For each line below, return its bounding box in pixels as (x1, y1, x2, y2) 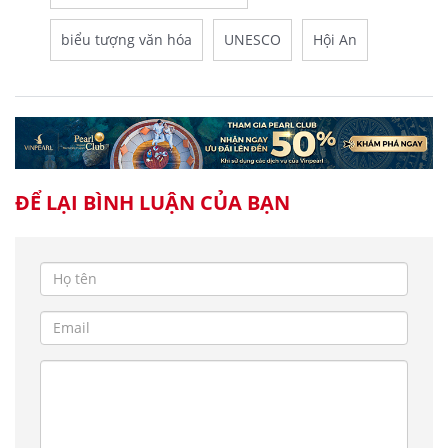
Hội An (313, 30, 357, 50)
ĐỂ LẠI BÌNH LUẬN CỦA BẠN (15, 188, 290, 216)
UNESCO (224, 30, 281, 50)
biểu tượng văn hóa (61, 30, 192, 50)
